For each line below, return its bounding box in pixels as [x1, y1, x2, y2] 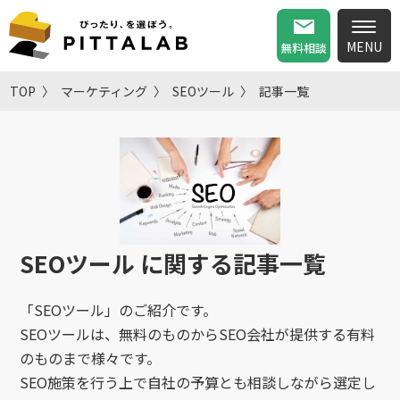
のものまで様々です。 [19, 347, 161, 370]
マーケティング [61, 82, 148, 100]
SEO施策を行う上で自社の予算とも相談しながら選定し [19, 371, 376, 394]
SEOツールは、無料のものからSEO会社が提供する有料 [19, 323, 375, 346]
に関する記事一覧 [139, 246, 326, 280]
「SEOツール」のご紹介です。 [19, 299, 217, 321]
